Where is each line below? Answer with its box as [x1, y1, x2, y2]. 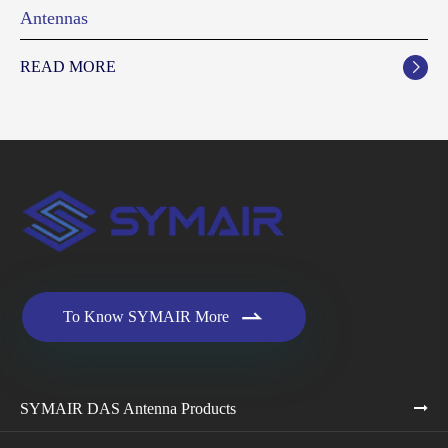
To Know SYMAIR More [63, 307, 229, 325]
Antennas [20, 7, 88, 28]
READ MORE [20, 58, 116, 76]
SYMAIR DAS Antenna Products [20, 399, 236, 417]
